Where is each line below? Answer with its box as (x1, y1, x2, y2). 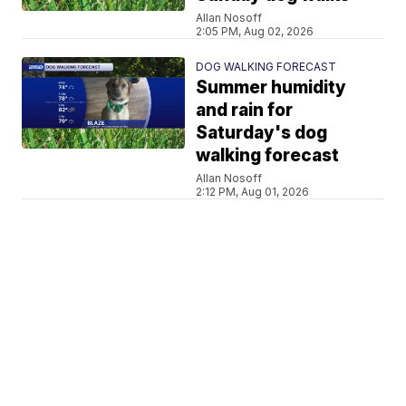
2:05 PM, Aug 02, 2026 (196, 24, 314, 38)
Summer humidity (196, 77, 347, 98)
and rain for (196, 100, 294, 121)
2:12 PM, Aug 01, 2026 (196, 185, 310, 198)
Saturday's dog (196, 122, 328, 143)
